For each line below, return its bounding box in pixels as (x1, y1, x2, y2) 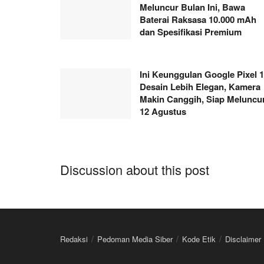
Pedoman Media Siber (97, 233, 173, 245)
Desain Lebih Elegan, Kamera (140, 80, 260, 93)
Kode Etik (182, 233, 216, 245)
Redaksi (60, 233, 88, 245)
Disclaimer (225, 233, 261, 245)
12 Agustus (140, 104, 186, 118)
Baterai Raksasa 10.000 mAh (140, 12, 256, 26)
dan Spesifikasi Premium (140, 25, 242, 38)
